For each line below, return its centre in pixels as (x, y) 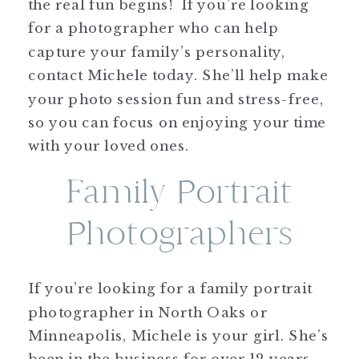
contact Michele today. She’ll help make (178, 75)
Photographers (179, 232)
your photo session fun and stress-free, (176, 99)
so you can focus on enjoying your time (177, 122)
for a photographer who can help (154, 28)
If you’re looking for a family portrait (170, 288)
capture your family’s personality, (157, 51)
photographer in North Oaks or (148, 312)
